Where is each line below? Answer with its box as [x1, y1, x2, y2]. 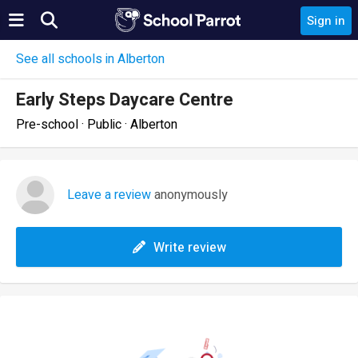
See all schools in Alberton [16, 50, 165, 69]
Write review [153, 238, 226, 257]
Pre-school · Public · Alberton [16, 115, 177, 134]
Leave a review [67, 185, 151, 205]
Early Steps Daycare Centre [16, 87, 233, 113]
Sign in [307, 12, 345, 30]
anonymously [151, 185, 228, 205]
